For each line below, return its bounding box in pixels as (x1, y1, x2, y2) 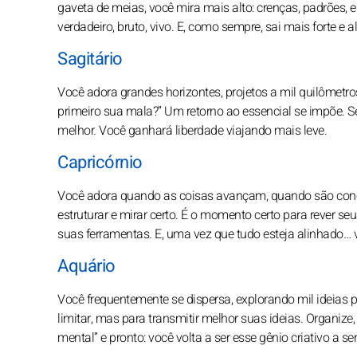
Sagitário (57, 45, 123, 72)
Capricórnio (57, 149, 143, 175)
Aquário (57, 253, 116, 279)
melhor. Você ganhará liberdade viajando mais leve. (57, 120, 327, 140)
